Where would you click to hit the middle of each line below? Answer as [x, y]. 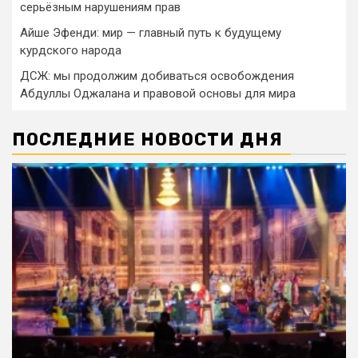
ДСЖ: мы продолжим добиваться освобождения [157, 76]
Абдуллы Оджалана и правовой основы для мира [158, 93]
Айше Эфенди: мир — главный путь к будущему [151, 33]
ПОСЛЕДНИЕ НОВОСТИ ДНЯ [147, 139]
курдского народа [71, 50]
